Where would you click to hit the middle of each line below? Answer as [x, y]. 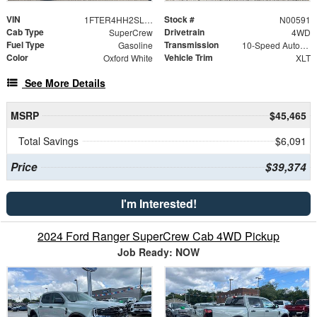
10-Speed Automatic [304, 45]
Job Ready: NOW [158, 252]
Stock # [179, 19]
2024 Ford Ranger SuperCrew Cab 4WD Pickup [158, 236]
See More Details [65, 82]
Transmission [191, 44]
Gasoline [135, 45]
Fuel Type [25, 44]
